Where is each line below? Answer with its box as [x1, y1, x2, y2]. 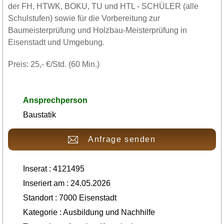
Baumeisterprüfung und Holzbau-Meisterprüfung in [8, 26, 187, 34]
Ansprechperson [23, 96, 87, 104]
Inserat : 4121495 [23, 164, 84, 173]
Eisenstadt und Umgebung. [8, 38, 104, 46]
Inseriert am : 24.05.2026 [23, 179, 110, 187]
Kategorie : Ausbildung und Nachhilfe [23, 208, 155, 216]
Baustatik [23, 110, 56, 119]
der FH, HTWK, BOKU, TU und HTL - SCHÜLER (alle [8, 2, 198, 10]
